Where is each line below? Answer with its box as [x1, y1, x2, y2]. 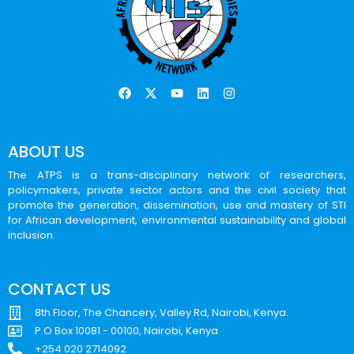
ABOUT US [8, 141, 85, 163]
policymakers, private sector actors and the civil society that [8, 183, 346, 198]
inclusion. [8, 228, 55, 243]
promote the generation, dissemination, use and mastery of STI [8, 198, 346, 213]
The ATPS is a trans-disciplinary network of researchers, [8, 168, 346, 183]
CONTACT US [8, 278, 111, 300]
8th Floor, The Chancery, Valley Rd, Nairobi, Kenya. [34, 305, 288, 320]
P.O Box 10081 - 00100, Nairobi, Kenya [34, 323, 218, 338]
